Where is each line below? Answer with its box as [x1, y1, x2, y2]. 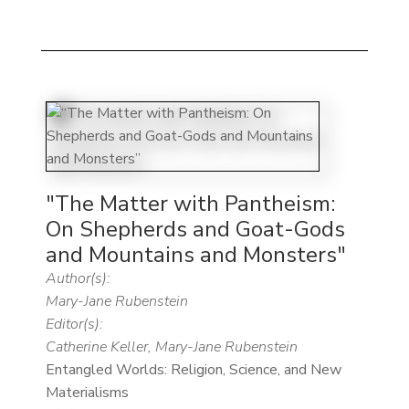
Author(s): [45, 268, 110, 289]
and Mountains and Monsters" [45, 240, 346, 270]
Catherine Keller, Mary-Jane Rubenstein [45, 337, 298, 358]
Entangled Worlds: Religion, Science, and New [45, 360, 341, 381]
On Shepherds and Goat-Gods [45, 215, 345, 245]
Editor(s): [45, 314, 103, 335]
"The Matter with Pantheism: [45, 189, 335, 219]
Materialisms [45, 383, 129, 404]
